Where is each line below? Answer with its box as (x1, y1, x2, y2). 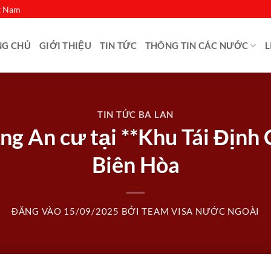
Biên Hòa (91, 152, 180, 178)
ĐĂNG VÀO (11, 206, 64, 217)
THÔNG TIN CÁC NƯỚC (145, 40, 249, 51)
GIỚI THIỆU (39, 40, 91, 51)
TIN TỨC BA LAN (97, 109, 174, 120)
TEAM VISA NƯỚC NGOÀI (142, 206, 260, 217)
